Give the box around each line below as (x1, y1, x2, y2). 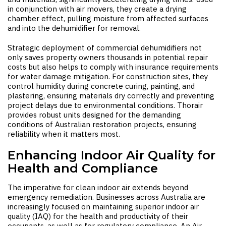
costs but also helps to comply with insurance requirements (8, 62, 218, 72)
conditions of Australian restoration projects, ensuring (8, 120, 197, 129)
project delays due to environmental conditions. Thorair (8, 100, 203, 110)
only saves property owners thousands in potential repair (8, 52, 208, 62)
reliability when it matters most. (8, 129, 120, 139)
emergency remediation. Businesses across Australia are (8, 192, 205, 202)
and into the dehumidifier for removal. (8, 23, 141, 33)
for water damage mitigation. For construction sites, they (8, 72, 208, 81)
